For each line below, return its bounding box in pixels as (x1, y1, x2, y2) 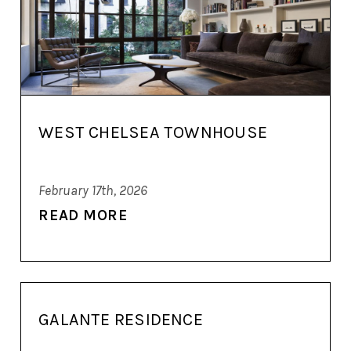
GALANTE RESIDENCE (38, 309, 203, 330)
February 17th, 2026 (38, 182, 148, 198)
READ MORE (38, 205, 128, 224)
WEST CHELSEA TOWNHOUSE (38, 122, 267, 143)
